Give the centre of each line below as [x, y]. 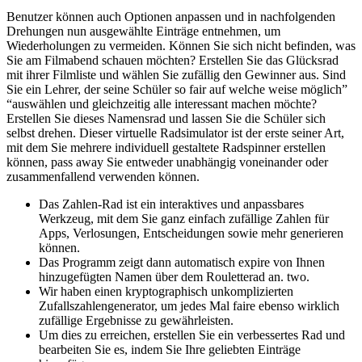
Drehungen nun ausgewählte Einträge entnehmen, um [143, 32]
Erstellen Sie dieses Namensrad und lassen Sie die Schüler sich [166, 119]
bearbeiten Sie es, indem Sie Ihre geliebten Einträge [170, 350]
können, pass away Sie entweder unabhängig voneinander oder [167, 162]
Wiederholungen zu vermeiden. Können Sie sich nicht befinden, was [181, 46]
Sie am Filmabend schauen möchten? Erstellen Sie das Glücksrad [173, 61]
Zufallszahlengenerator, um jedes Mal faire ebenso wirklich [189, 306]
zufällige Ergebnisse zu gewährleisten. [136, 321]
